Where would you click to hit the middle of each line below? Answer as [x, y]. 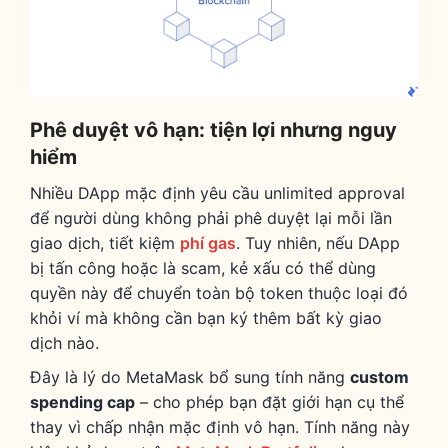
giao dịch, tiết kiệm [105, 242]
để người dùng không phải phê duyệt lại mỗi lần [211, 217]
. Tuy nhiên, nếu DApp [318, 242]
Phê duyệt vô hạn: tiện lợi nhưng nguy [213, 129]
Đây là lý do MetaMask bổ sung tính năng [190, 377]
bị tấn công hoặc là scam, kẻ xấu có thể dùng [203, 267]
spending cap [82, 402]
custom [379, 377]
